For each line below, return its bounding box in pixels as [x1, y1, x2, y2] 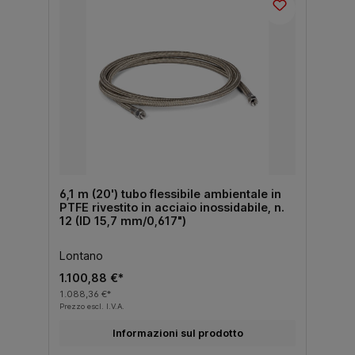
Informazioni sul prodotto [112, 326, 243, 339]
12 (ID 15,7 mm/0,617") [59, 213, 186, 227]
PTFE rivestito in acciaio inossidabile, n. [59, 200, 284, 214]
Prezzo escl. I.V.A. [59, 301, 124, 311]
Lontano [59, 248, 103, 262]
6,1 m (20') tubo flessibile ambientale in [59, 186, 281, 200]
